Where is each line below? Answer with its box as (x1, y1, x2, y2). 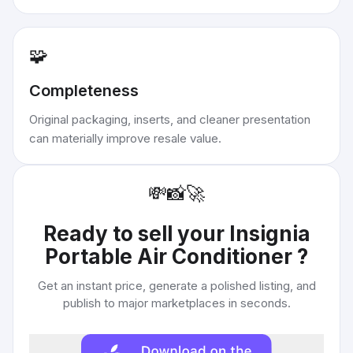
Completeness (29, 81, 139, 100)
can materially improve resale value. (29, 131, 221, 146)
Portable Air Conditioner (45, 244, 297, 269)
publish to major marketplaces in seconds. (62, 295, 291, 310)
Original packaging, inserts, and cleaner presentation (29, 112, 310, 127)
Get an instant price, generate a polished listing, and (37, 278, 316, 293)
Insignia (229, 221, 310, 246)
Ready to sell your (43, 221, 229, 246)
